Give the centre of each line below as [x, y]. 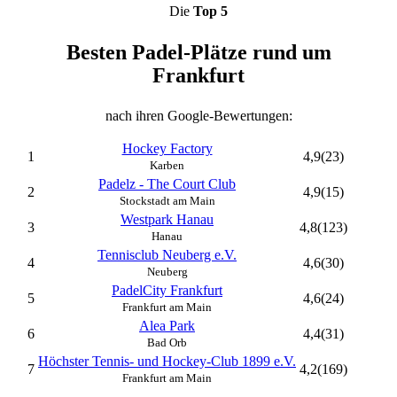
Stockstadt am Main [167, 201]
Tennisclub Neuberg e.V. [167, 255]
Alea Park [167, 326]
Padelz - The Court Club [167, 184]
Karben [167, 165]
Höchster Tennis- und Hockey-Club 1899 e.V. [167, 361]
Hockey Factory [167, 148]
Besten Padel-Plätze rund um [198, 52]
